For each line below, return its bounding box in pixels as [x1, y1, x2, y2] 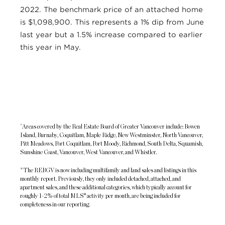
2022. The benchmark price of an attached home [20, 6, 203, 14]
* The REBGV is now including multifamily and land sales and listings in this [20, 168, 196, 174]
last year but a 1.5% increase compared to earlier [20, 31, 202, 39]
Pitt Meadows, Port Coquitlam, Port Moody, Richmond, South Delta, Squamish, [20, 141, 203, 147]
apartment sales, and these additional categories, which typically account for [20, 185, 192, 191]
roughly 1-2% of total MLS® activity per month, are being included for [20, 193, 181, 199]
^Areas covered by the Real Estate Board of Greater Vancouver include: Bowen [20, 124, 200, 130]
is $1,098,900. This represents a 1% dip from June [20, 18, 204, 27]
